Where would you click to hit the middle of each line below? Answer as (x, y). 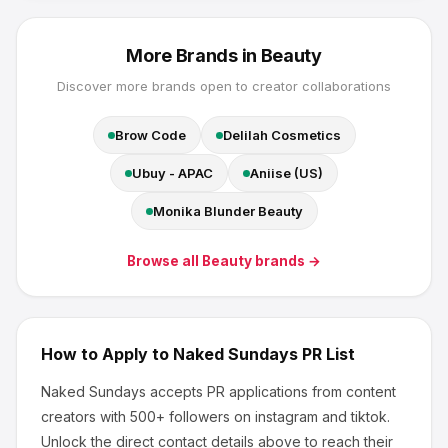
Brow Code (150, 135)
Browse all (164, 261)
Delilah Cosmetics (281, 135)
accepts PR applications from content (271, 391)
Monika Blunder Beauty (227, 211)
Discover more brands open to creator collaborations (224, 86)
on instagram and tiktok (308, 416)
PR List (326, 354)
